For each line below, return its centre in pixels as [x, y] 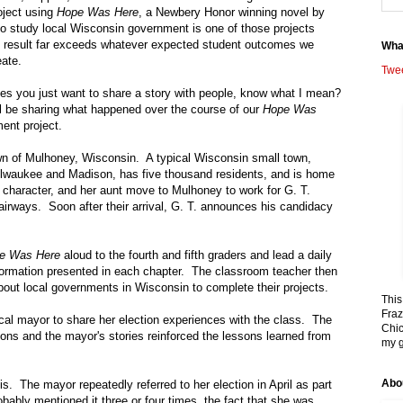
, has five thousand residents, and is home [224, 175]
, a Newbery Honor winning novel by [232, 13]
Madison [90, 175]
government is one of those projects [220, 29]
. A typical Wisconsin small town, [224, 158]
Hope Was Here [98, 13]
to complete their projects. [259, 288]
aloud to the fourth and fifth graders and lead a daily [196, 255]
